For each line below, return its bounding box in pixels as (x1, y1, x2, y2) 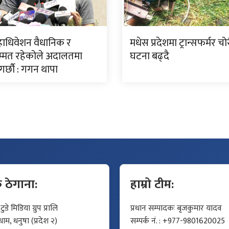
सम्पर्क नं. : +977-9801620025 (130, 214, 225, 228)
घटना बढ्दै (129, 47, 169, 65)
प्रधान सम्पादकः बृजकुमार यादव (130, 201, 222, 215)
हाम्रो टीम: (130, 174, 174, 195)
